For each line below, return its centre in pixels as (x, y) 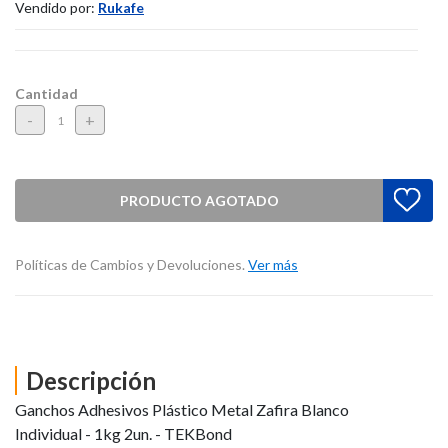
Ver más (273, 265)
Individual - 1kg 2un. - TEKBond (123, 433)
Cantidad (46, 94)
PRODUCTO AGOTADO (199, 200)
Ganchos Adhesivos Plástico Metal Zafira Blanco (182, 409)
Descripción (91, 381)
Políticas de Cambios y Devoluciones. (131, 265)
